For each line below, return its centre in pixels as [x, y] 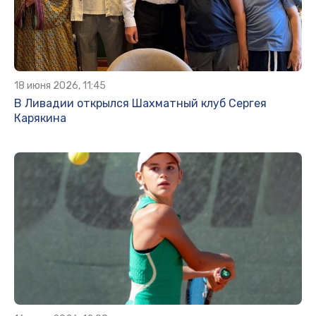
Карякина [40, 119]
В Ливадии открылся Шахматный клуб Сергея [140, 104]
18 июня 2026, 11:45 [60, 86]
